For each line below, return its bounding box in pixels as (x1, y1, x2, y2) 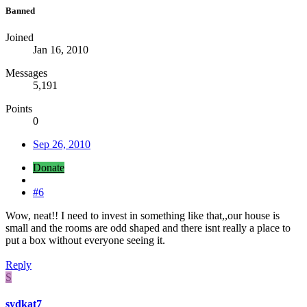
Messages (5, 66, 47, 79)
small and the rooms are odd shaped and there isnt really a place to (5, 221, 291, 234)
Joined (5, 31, 34, 43)
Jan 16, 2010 (33, 43, 88, 56)
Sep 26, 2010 (33, 138, 90, 150)
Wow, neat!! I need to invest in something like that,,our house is (5, 209, 280, 221)
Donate (33, 161, 64, 173)
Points (5, 102, 32, 114)
